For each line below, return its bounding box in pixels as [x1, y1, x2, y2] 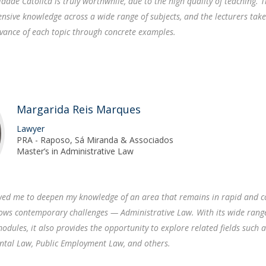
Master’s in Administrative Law [17, 145, 134, 157]
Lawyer [17, 123, 45, 134]
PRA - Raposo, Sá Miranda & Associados [17, 134, 174, 145]
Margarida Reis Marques [17, 102, 141, 116]
